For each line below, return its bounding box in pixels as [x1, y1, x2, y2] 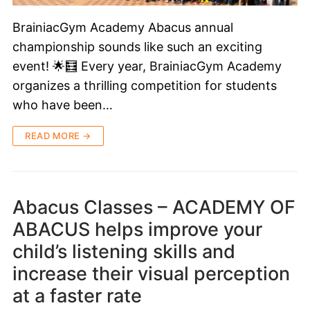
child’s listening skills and [12, 239, 235, 263]
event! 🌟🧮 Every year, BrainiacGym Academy [12, 58, 282, 73]
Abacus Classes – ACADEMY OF [12, 195, 295, 219]
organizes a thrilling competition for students [12, 77, 277, 93]
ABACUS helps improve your [12, 217, 262, 241]
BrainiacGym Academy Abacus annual [12, 19, 233, 35]
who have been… [12, 97, 113, 112]
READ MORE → [25, 129, 91, 141]
